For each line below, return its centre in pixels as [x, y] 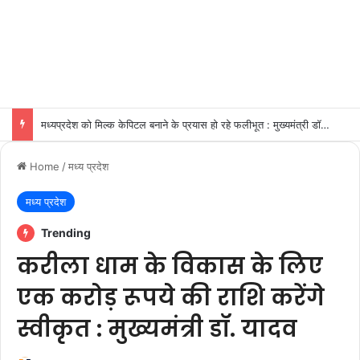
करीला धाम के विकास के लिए [170, 266]
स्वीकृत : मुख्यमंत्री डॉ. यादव [157, 329]
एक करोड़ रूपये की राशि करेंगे [171, 298]
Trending [65, 233]
